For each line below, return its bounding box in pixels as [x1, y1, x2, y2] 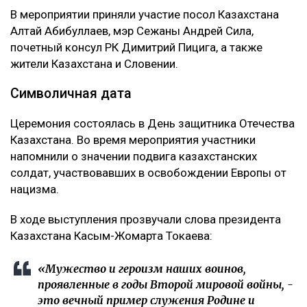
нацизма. [10, 182, 59, 196]
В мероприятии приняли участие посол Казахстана [10, 7, 279, 21]
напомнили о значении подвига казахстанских [10, 149, 257, 163]
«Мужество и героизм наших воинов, [38, 261, 246, 275]
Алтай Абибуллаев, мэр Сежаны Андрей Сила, [10, 23, 254, 38]
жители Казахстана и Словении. [10, 56, 178, 71]
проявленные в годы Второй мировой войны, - [38, 277, 293, 291]
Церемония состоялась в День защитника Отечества [10, 116, 295, 130]
